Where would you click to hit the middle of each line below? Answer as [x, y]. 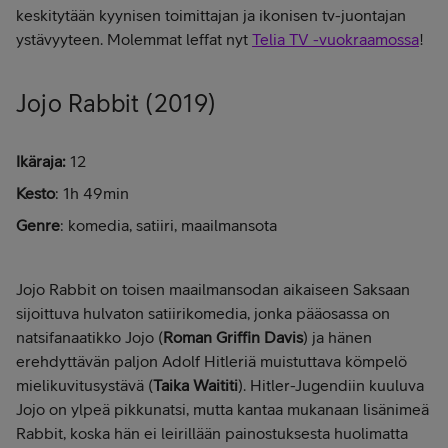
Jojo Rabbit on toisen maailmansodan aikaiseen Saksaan [213, 288]
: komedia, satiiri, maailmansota [168, 224]
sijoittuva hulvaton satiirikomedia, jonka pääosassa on [203, 312]
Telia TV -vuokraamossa [335, 38]
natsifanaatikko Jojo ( [89, 336]
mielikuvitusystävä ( [84, 384]
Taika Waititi [195, 384]
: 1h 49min [92, 192]
